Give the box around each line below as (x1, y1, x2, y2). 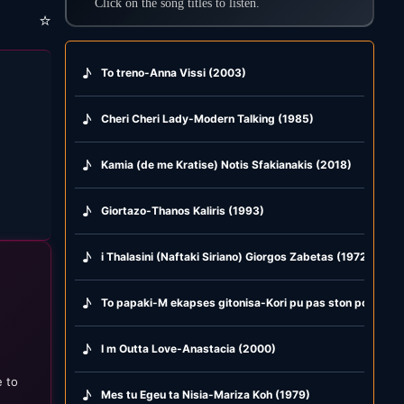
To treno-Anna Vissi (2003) (101, 65, 247, 79)
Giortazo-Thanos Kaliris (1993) (101, 203, 265, 217)
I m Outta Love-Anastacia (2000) (101, 341, 277, 355)
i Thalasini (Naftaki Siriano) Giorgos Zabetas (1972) (101, 249, 372, 263)
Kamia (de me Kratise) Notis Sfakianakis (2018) (101, 157, 353, 171)
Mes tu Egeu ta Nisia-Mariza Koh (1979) (101, 387, 311, 401)
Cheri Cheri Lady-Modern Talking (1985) (101, 111, 315, 125)
